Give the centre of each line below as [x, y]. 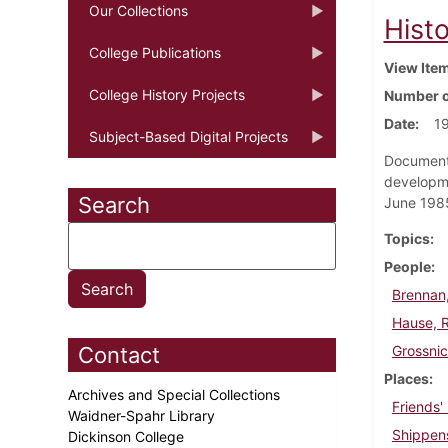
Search [114, 204]
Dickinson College [128, 436]
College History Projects [167, 94]
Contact [119, 354]
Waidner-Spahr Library [143, 415]
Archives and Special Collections [176, 394]
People [407, 266]
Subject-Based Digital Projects [188, 136]
